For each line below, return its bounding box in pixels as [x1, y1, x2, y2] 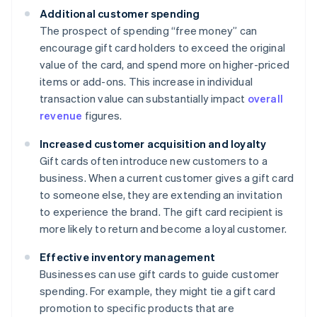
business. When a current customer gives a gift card [40, 171, 294, 185]
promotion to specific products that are [40, 301, 234, 316]
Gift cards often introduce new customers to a [40, 154, 268, 168]
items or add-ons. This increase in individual [40, 74, 253, 89]
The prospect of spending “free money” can [40, 23, 258, 38]
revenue [40, 108, 83, 123]
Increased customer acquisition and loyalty [40, 137, 267, 151]
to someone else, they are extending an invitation [40, 188, 282, 202]
